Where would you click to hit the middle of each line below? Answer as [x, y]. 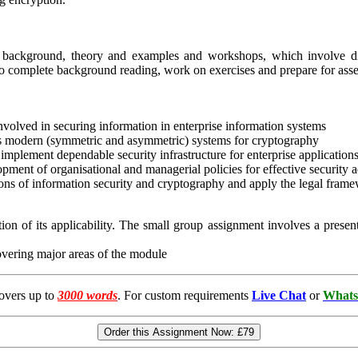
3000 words [88, 296]
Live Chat [279, 296]
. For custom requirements [185, 296]
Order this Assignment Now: [171, 332]
